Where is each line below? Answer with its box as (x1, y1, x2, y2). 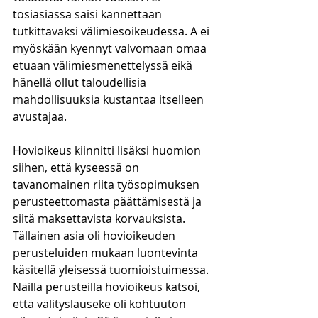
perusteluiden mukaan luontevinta (13, 245, 201, 261)
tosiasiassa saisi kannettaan (13, 6, 165, 22)
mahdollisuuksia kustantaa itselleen (13, 92, 207, 107)
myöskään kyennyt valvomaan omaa (13, 40, 209, 56)
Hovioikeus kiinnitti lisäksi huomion (13, 143, 204, 158)
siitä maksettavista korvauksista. (13, 211, 188, 226)
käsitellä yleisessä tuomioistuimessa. (13, 262, 212, 278)
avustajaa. (13, 109, 67, 124)
